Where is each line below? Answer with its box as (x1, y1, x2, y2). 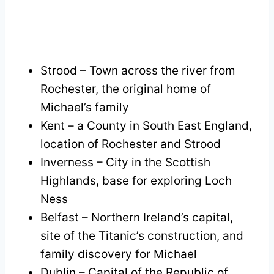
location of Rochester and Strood (40, 136, 221, 151)
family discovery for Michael (40, 246, 197, 261)
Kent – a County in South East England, (40, 118, 252, 133)
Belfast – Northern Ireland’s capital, (40, 210, 233, 224)
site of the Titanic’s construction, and (40, 228, 243, 243)
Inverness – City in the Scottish (40, 155, 210, 169)
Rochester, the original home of (40, 81, 211, 96)
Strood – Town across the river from (40, 63, 235, 78)
